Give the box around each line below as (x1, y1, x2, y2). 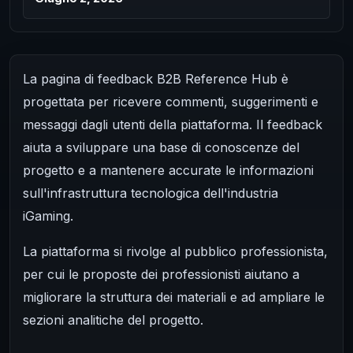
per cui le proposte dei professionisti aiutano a (23, 266, 299, 282)
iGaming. (23, 207, 73, 224)
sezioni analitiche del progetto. (23, 311, 203, 328)
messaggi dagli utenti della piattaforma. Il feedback (23, 116, 322, 132)
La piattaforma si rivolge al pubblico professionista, (23, 243, 328, 259)
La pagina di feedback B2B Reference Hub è (23, 70, 288, 87)
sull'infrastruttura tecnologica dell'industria (23, 184, 278, 201)
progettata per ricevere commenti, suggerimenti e (23, 93, 318, 110)
